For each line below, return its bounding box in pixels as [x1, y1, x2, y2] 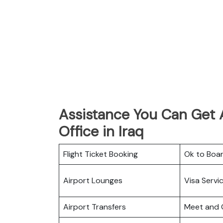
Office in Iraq [59, 121, 144, 141]
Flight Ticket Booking [63, 148, 138, 159]
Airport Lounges [63, 175, 122, 186]
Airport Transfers [63, 201, 126, 212]
